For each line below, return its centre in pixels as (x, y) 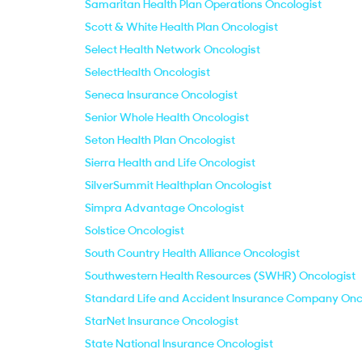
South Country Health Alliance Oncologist (192, 253)
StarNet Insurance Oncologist (162, 321)
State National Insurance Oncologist (179, 343)
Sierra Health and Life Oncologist (170, 162)
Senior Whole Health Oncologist (167, 117)
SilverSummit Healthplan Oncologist (178, 185)
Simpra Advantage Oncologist (164, 208)
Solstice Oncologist (135, 230)
